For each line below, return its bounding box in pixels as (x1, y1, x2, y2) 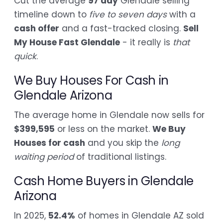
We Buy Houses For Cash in (14, 72, 169, 89)
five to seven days (89, 8, 167, 20)
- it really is (120, 36, 173, 48)
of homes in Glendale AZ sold (75, 209, 204, 222)
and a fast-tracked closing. (59, 22, 183, 34)
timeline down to (14, 8, 89, 20)
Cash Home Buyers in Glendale (14, 172, 194, 189)
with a (167, 8, 196, 20)
